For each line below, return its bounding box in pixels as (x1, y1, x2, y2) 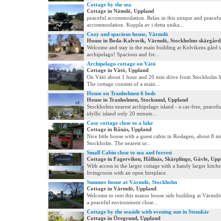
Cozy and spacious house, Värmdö (87, 31, 168, 37)
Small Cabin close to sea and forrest (87, 149, 172, 155)
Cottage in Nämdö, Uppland (87, 8, 154, 14)
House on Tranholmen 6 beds (87, 90, 155, 96)
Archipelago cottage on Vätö (87, 61, 156, 67)
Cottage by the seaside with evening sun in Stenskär (87, 209, 209, 215)
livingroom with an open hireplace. (87, 170, 167, 176)
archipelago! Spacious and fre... (87, 51, 159, 57)
